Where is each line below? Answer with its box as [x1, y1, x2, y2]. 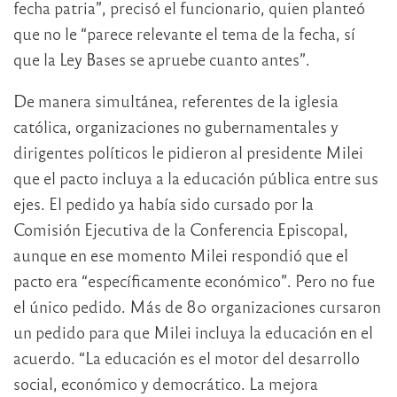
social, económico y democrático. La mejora [13, 373, 318, 394]
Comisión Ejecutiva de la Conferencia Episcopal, [13, 219, 348, 240]
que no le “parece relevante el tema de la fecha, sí [13, 23, 355, 44]
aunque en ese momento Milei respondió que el [13, 245, 348, 266]
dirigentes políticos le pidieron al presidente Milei [13, 142, 363, 163]
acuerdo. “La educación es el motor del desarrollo [13, 347, 360, 369]
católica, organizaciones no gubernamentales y [13, 116, 339, 137]
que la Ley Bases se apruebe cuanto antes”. [13, 49, 310, 70]
